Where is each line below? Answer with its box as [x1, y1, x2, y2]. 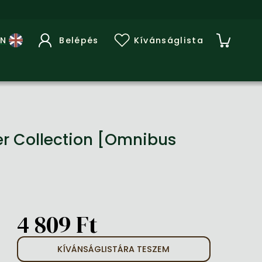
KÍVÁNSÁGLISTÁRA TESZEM [57, 243, 170, 255]
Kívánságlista [133, 34, 204, 46]
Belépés [59, 34, 99, 46]
